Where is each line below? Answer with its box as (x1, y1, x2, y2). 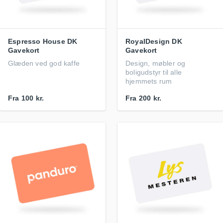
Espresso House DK (8, 37, 78, 45)
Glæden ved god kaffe (8, 59, 80, 67)
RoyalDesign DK (125, 37, 182, 45)
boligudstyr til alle (125, 68, 182, 76)
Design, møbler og (125, 59, 186, 67)
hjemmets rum (125, 77, 172, 85)
